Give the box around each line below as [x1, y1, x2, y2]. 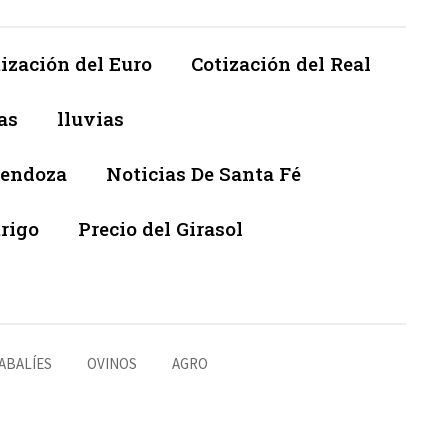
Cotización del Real [191, 51, 371, 77]
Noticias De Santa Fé [106, 161, 301, 187]
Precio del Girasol [78, 216, 243, 242]
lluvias [57, 106, 124, 132]
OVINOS [87, 354, 137, 374]
